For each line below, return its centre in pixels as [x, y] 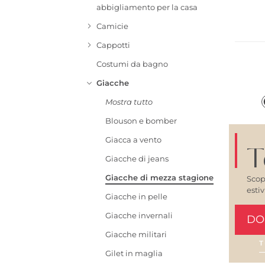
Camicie [112, 26]
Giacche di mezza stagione [160, 178]
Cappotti [113, 45]
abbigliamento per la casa [147, 7]
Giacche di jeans [137, 159]
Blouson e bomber [141, 121]
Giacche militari [136, 235]
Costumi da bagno [132, 64]
